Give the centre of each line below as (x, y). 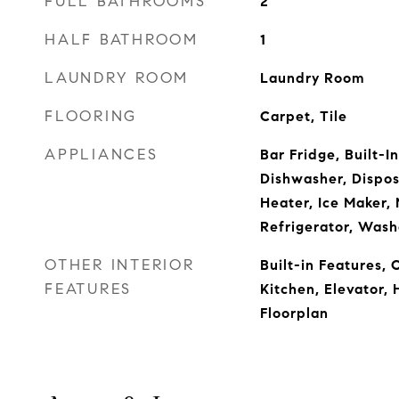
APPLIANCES (102, 155)
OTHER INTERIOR (120, 265)
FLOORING (91, 116)
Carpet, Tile (303, 116)
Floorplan (294, 313)
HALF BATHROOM (122, 40)
